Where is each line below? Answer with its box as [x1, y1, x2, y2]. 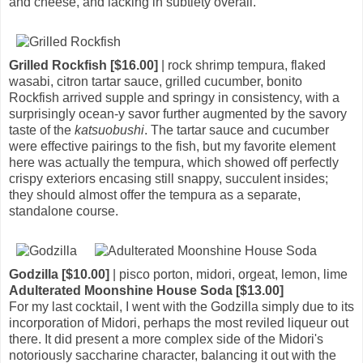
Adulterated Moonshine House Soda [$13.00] [9, 283, 284, 297]
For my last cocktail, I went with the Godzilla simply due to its [9, 299, 354, 314]
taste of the [9, 122, 75, 137]
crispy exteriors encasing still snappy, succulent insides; [9, 171, 328, 186]
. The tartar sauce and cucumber [144, 122, 329, 137]
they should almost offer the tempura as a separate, [9, 187, 301, 202]
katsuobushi [75, 122, 144, 137]
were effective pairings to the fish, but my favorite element [9, 139, 335, 153]
